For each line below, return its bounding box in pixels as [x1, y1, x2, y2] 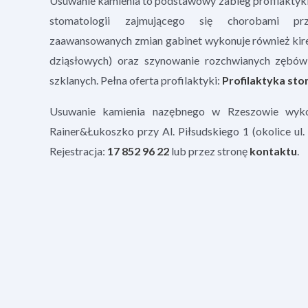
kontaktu [250, 144, 297, 157]
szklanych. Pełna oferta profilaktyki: [49, 73, 222, 87]
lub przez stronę [169, 144, 250, 157]
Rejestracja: [49, 144, 107, 157]
